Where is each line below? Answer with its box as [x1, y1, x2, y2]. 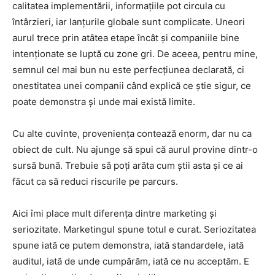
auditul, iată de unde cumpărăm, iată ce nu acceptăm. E [12, 255, 249, 267]
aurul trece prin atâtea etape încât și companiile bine [12, 31, 239, 44]
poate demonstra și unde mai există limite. [12, 95, 195, 107]
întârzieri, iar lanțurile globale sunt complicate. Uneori [12, 15, 245, 28]
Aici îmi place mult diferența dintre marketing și [12, 207, 217, 219]
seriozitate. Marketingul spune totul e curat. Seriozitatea [12, 223, 256, 235]
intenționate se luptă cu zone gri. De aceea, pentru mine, [12, 47, 258, 60]
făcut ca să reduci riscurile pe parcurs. [12, 175, 178, 187]
